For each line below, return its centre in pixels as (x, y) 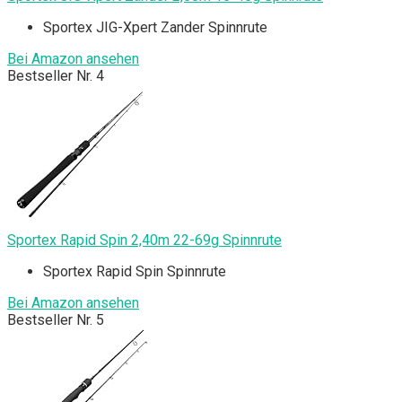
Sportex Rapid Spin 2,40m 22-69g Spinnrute (144, 240)
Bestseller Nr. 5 (56, 319)
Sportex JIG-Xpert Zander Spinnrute (155, 27)
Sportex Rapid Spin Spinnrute (135, 271)
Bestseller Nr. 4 (56, 75)
